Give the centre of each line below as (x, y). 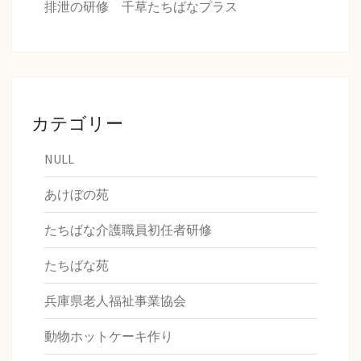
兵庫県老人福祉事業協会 (115, 301)
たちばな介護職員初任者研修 (128, 230)
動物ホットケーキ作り (109, 336)
